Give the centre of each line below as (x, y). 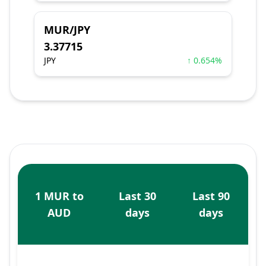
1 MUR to (59, 196)
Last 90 (211, 196)
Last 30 (137, 196)
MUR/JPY (67, 30)
